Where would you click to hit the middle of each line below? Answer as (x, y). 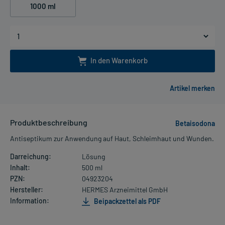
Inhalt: (20, 168)
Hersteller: (27, 190)
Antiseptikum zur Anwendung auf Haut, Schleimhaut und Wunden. (112, 139)
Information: (30, 201)
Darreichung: (31, 157)
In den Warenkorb (119, 60)
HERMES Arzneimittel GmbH (125, 190)
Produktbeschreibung (49, 123)
